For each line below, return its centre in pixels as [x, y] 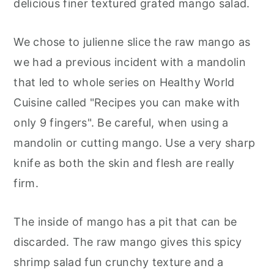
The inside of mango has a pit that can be [125, 222]
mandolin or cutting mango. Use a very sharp [135, 143]
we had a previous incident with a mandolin [130, 62]
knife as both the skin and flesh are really [124, 163]
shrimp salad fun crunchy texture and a [119, 262]
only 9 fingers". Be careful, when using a [121, 123]
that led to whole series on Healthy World [124, 83]
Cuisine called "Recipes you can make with [127, 103]
